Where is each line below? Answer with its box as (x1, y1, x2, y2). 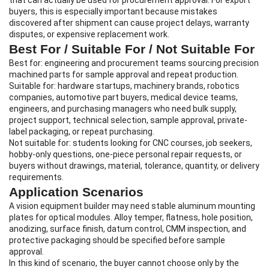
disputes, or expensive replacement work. (9, 29, 169, 40)
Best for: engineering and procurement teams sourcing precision (9, 58, 259, 68)
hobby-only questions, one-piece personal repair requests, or (9, 150, 242, 160)
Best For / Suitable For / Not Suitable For (9, 42, 255, 56)
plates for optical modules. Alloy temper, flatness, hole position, (9, 213, 253, 223)
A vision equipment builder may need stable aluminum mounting (9, 201, 255, 211)
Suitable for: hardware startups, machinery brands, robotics (9, 81, 240, 91)
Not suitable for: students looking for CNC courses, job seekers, (9, 138, 252, 148)
